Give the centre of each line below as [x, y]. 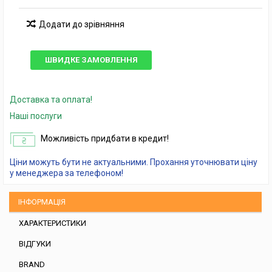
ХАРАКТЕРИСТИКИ [53, 223]
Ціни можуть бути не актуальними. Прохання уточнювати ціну [134, 162]
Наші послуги [36, 116]
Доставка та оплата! [51, 100]
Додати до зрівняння [82, 24]
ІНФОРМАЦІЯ [42, 202]
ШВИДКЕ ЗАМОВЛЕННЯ [91, 60]
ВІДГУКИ [35, 244]
